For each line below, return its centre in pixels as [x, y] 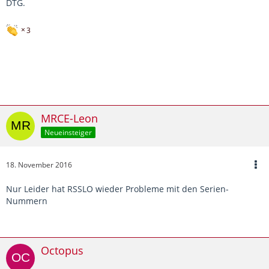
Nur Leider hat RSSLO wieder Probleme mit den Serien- [117, 189]
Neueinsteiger [68, 132]
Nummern [27, 201]
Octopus [62, 250]
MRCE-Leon [69, 118]
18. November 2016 [39, 165]
